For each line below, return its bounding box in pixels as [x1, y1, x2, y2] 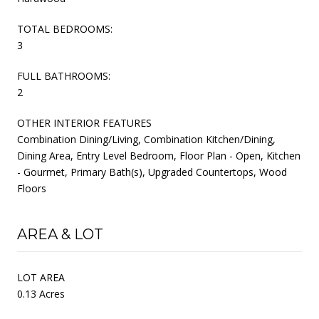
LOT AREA [17, 270, 65, 284]
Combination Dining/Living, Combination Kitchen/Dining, [17, 132, 276, 146]
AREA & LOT [17, 225, 103, 243]
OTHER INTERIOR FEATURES [17, 115, 152, 130]
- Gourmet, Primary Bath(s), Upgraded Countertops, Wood [17, 164, 287, 179]
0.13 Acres [17, 286, 65, 300]
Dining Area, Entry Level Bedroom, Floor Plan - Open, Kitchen [17, 148, 300, 162]
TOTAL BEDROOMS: [17, 21, 113, 36]
